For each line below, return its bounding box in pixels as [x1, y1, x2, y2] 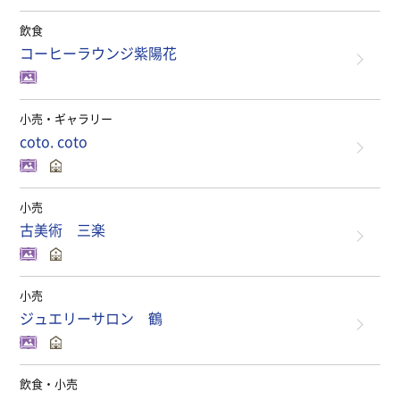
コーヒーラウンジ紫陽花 [20, 42, 178, 63]
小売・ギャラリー [20, 110, 113, 127]
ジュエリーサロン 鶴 [20, 307, 163, 329]
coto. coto [20, 130, 88, 152]
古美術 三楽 [20, 219, 106, 240]
